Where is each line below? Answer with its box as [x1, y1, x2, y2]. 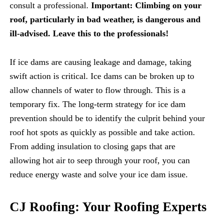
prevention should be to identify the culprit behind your [10, 113, 205, 124]
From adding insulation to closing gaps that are [10, 141, 175, 152]
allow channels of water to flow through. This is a [10, 85, 186, 95]
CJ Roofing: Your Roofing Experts [10, 200, 207, 215]
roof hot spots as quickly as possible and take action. [10, 127, 195, 138]
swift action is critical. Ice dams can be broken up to [10, 71, 194, 81]
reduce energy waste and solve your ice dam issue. [10, 170, 188, 180]
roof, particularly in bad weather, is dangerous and [10, 15, 201, 25]
